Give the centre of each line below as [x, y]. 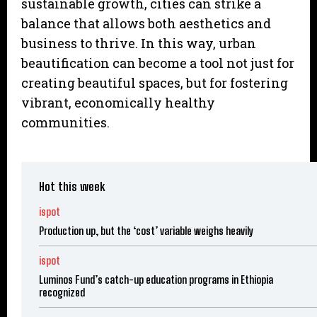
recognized [62, 293]
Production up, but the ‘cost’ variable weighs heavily [146, 231]
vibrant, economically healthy [118, 103]
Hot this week [72, 187]
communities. [65, 123]
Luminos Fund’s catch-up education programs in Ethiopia [156, 280]
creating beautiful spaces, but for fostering [155, 83]
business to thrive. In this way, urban [139, 44]
